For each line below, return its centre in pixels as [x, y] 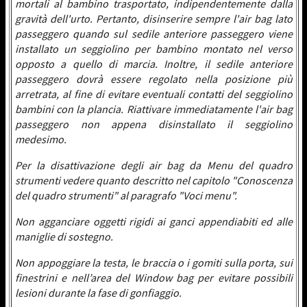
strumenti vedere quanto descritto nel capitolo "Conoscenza [154, 180]
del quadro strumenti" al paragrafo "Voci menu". [126, 195]
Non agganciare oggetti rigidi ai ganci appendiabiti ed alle [154, 221]
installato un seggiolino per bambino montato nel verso [154, 49]
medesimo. [41, 139]
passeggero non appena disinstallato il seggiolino [154, 124]
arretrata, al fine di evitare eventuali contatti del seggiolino [154, 94]
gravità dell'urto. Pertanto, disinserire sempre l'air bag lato [154, 19]
